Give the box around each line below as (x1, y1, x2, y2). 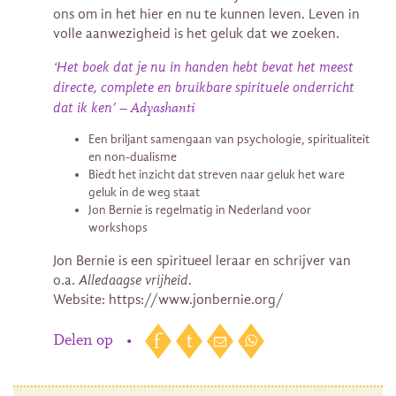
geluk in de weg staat (88, 184, 200, 200)
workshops (88, 219, 148, 235)
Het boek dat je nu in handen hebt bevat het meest (57, 58, 354, 75)
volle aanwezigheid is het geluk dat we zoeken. (53, 25, 339, 42)
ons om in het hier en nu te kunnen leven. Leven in (53, 5, 360, 22)
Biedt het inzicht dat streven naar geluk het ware (88, 166, 345, 182)
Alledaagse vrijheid (79, 271, 188, 288)
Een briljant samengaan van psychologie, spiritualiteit (88, 131, 369, 147)
